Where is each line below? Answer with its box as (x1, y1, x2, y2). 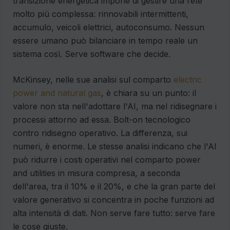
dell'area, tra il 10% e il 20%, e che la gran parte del (13, 181, 215, 192)
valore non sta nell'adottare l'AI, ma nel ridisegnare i (13, 101, 217, 112)
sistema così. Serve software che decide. (13, 49, 170, 60)
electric (174, 74, 202, 85)
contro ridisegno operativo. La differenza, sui (13, 128, 187, 139)
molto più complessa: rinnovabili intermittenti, (13, 9, 188, 20)
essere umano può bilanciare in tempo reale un (13, 35, 198, 46)
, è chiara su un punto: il (101, 88, 196, 99)
